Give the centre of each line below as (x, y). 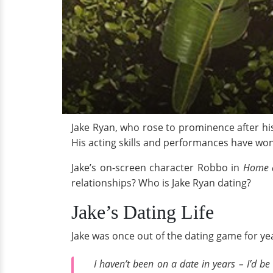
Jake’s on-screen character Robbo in (157, 168)
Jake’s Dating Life (143, 212)
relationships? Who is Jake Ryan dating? (161, 183)
